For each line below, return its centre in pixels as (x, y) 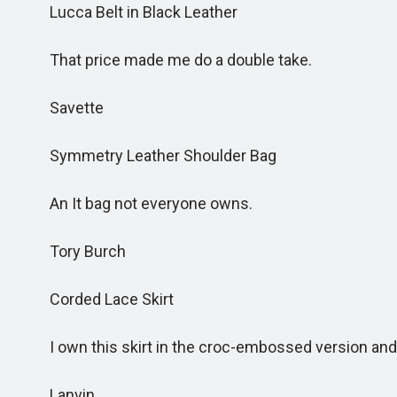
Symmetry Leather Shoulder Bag (152, 156)
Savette (66, 108)
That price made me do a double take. (170, 60)
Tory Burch (77, 251)
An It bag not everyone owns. (140, 203)
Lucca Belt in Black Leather (133, 12)
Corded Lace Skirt (101, 299)
